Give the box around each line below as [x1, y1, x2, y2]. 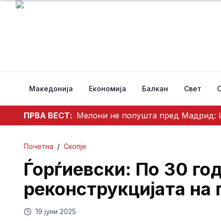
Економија [89, 84, 126, 93]
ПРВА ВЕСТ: [24, 110, 73, 120]
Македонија [29, 84, 73, 93]
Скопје [64, 142, 86, 150]
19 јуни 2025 [36, 207, 76, 216]
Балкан [142, 84, 168, 93]
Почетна [24, 142, 53, 150]
